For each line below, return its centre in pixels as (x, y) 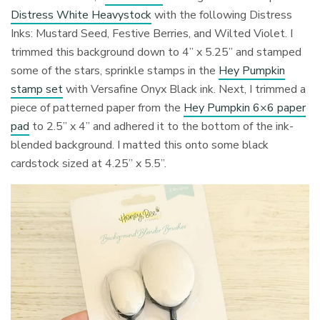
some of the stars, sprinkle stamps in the (115, 71)
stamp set (37, 90)
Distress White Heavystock (81, 15)
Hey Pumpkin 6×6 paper (245, 108)
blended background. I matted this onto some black (140, 145)
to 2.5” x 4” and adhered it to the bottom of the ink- (162, 127)
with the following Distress (222, 15)
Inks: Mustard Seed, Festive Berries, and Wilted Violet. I (152, 34)
